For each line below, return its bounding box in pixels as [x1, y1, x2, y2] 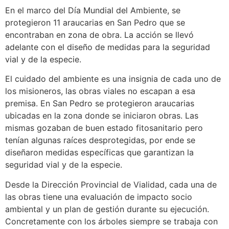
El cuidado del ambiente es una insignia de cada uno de [5, 74, 221, 84]
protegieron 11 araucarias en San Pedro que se [5, 17, 185, 28]
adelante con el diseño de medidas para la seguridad [5, 41, 210, 52]
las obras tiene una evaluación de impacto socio [5, 191, 192, 202]
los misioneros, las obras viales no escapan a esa [5, 86, 195, 97]
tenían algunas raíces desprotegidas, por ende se [5, 135, 195, 146]
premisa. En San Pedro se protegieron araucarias [5, 98, 194, 109]
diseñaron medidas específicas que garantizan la [5, 147, 194, 158]
